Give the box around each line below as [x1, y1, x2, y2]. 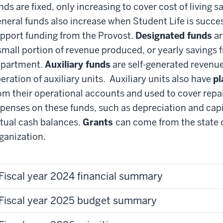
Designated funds [135, 29, 212, 41]
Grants [83, 116, 115, 128]
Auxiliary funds [45, 58, 111, 70]
